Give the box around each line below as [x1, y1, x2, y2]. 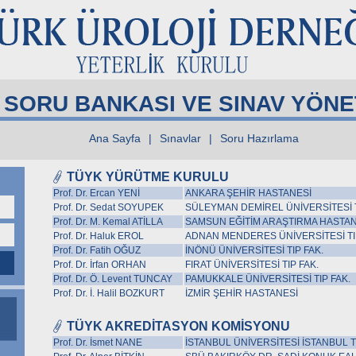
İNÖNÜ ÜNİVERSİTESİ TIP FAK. [185, 245, 323, 256]
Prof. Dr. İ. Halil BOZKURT [53, 288, 164, 299]
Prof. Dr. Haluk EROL [53, 230, 144, 242]
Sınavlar [160, 132, 201, 145]
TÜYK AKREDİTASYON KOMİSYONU [67, 319, 290, 333]
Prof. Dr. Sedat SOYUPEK [53, 202, 164, 213]
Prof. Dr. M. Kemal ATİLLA [53, 216, 163, 227]
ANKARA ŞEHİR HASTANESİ [185, 188, 311, 199]
